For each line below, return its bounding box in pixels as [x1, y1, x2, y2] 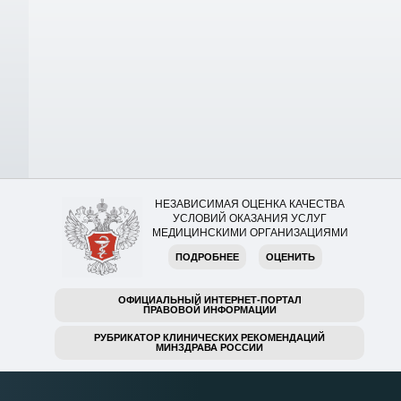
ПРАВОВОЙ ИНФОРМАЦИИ [142, 304, 277, 316]
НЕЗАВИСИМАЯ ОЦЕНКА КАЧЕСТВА [155, 198, 345, 211]
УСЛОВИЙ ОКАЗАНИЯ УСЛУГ [173, 212, 327, 226]
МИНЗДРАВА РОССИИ [156, 342, 263, 354]
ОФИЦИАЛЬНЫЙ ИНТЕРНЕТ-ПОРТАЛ [117, 294, 302, 306]
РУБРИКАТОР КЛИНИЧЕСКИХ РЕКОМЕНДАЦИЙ [94, 332, 325, 344]
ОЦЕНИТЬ [266, 252, 315, 263]
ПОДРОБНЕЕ [175, 252, 239, 263]
